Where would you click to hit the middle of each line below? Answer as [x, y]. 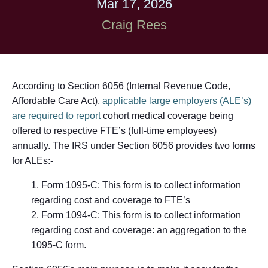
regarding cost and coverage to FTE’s [111, 200]
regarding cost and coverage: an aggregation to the [139, 230]
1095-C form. [59, 245]
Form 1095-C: [72, 185]
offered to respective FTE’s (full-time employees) [114, 130]
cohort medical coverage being [167, 115]
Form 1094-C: [72, 215]
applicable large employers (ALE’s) [177, 100]
